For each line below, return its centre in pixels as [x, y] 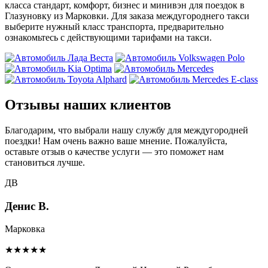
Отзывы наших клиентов [88, 104]
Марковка [25, 229]
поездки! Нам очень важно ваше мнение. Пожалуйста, [116, 141]
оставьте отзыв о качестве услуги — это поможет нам [114, 151]
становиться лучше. [45, 162]
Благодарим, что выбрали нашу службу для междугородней [127, 130]
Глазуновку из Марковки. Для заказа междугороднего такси [127, 16]
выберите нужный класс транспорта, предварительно [114, 27]
